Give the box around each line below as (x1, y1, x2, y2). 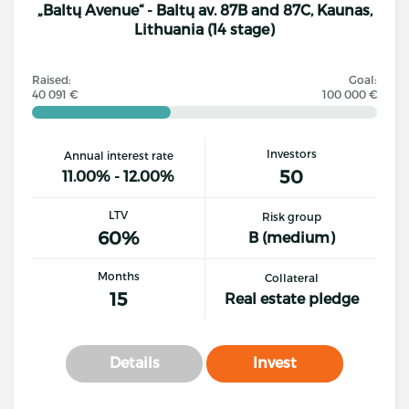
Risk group (261, 210, 321, 223)
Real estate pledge (224, 289, 359, 307)
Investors (266, 146, 317, 160)
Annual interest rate (63, 149, 173, 162)
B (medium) (247, 228, 335, 246)
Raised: (32, 72, 71, 86)
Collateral (264, 271, 319, 284)
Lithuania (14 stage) (134, 20, 275, 37)
